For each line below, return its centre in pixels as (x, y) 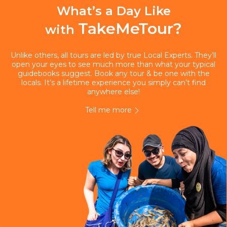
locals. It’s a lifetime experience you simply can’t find (113, 83)
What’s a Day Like (113, 11)
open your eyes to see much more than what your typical (113, 64)
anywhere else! (113, 92)
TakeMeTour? (130, 29)
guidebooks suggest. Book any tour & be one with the (113, 73)
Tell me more (108, 110)
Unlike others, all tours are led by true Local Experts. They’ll (113, 55)
